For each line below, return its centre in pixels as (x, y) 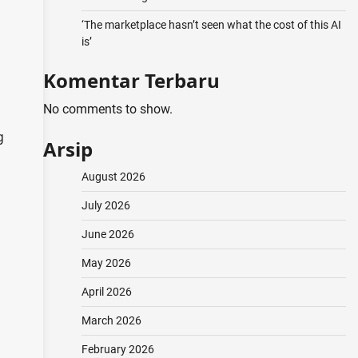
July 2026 (105, 205)
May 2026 (106, 263)
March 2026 (111, 320)
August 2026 (113, 177)
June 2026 (107, 234)
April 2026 (106, 292)
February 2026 (117, 349)
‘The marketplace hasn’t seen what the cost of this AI (211, 25)
